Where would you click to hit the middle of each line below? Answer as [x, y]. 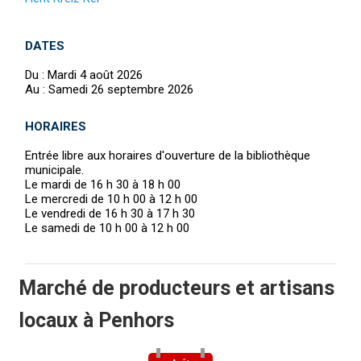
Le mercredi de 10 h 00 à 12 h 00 [111, 199]
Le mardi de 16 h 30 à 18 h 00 [103, 185]
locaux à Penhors [96, 321]
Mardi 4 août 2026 [95, 75]
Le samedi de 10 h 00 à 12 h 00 [107, 228]
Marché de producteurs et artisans [176, 288]
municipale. [54, 170]
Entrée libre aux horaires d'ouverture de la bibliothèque [168, 156]
